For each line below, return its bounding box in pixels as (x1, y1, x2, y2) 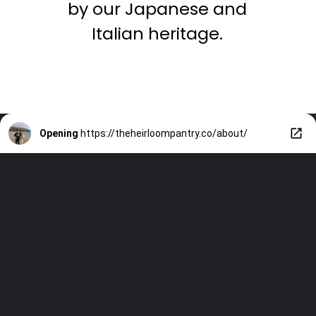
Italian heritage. (92, 22, 224, 46)
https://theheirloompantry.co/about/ (80, 128, 248, 140)
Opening (39, 128, 78, 140)
